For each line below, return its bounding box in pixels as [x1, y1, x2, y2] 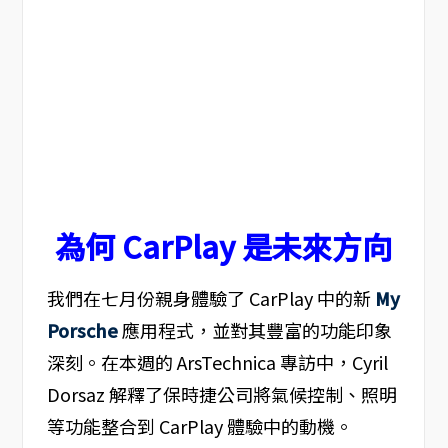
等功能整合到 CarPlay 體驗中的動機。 [46, 413, 353, 440]
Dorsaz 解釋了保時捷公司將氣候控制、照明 [46, 381, 397, 408]
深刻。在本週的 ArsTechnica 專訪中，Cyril [46, 349, 388, 376]
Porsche [46, 317, 118, 344]
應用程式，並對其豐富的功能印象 [117, 317, 392, 344]
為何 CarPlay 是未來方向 [55, 224, 392, 269]
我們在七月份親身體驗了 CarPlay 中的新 [46, 285, 375, 312]
